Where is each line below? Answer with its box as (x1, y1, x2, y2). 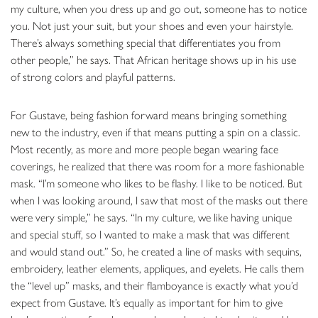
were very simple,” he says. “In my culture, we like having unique (11, 210, 292, 224)
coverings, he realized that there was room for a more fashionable (11, 159, 304, 173)
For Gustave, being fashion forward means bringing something (11, 108, 287, 122)
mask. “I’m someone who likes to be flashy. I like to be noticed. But (11, 176, 302, 190)
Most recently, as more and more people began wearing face (11, 142, 278, 156)
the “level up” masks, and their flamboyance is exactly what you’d (11, 278, 298, 292)
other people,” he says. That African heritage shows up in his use (11, 53, 296, 67)
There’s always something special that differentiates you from (11, 35, 280, 50)
